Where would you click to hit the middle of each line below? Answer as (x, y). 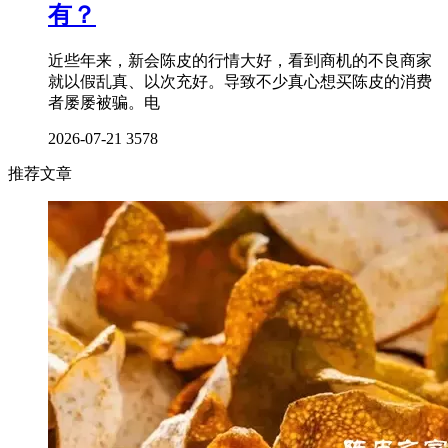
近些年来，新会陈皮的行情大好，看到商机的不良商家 (240, 61)
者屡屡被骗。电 (104, 103)
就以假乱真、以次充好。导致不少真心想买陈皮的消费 (240, 82)
